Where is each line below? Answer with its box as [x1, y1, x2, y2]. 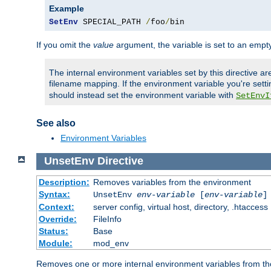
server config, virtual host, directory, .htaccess [93, 201, 268, 212]
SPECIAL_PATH [78, 18, 146, 27]
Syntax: [38, 189, 70, 199]
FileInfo [93, 214, 122, 224]
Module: [38, 238, 73, 248]
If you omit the [36, 40, 93, 50]
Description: [38, 177, 90, 187]
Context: [38, 201, 74, 212]
